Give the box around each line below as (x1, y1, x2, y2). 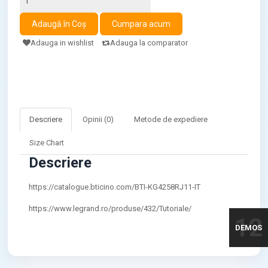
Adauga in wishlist (31, 38, 95, 47)
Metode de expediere (134, 115, 208, 124)
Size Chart (29, 138, 65, 147)
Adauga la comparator (110, 38, 188, 47)
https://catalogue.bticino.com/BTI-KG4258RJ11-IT (29, 182, 201, 191)
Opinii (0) (83, 115, 114, 124)
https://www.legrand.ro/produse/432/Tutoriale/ (29, 204, 192, 213)
